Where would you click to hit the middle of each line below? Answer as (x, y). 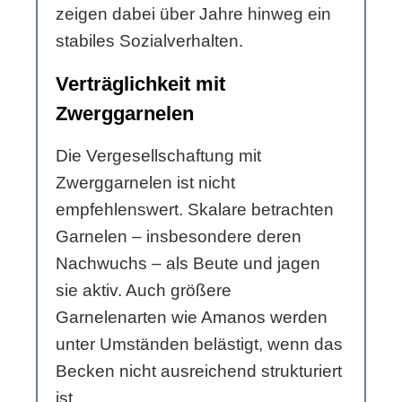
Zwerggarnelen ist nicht (145, 183)
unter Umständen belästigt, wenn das (199, 345)
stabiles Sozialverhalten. (149, 41)
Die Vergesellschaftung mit (158, 156)
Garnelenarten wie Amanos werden (192, 318)
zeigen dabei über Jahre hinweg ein (193, 14)
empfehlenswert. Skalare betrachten (195, 210)
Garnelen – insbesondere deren (179, 237)
